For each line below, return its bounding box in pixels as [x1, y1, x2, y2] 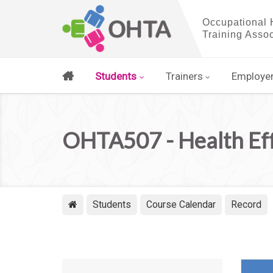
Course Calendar [146, 199, 216, 210]
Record [231, 199, 261, 210]
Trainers [165, 70, 203, 82]
